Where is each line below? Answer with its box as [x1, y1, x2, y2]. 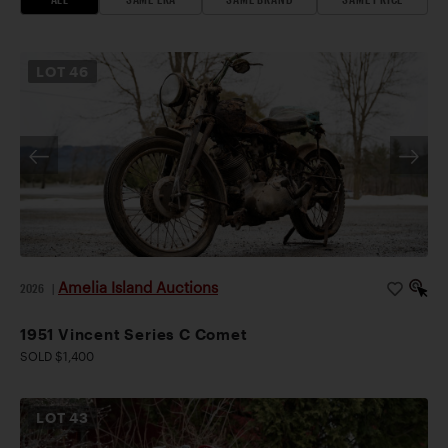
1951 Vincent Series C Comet [20, 325, 248, 344]
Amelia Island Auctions [58, 278, 218, 297]
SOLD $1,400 [20, 349, 94, 364]
